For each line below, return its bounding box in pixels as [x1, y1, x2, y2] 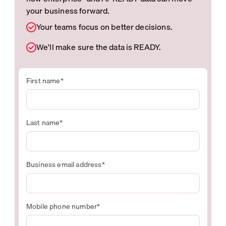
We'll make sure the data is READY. [36, 40, 161, 53]
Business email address [26, 158, 102, 170]
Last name [26, 117, 60, 128]
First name [26, 75, 61, 86]
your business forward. [26, 4, 110, 17]
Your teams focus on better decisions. [36, 20, 173, 33]
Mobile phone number [26, 200, 97, 212]
